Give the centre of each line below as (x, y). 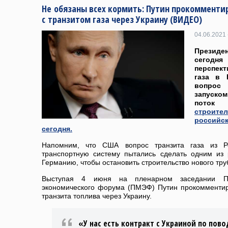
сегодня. (57, 129)
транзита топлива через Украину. (97, 196)
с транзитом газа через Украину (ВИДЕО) (122, 19)
